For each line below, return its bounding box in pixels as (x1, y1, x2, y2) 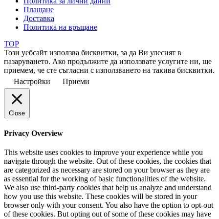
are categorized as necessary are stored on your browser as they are (4, 165, 210, 174)
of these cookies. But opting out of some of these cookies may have (4, 209, 211, 218)
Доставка (23, 14, 54, 23)
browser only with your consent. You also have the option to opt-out (4, 200, 213, 209)
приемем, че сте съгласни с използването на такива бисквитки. (4, 66, 215, 75)
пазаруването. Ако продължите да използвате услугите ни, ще (4, 57, 212, 66)
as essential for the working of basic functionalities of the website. (4, 174, 206, 183)
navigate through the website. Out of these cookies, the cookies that (4, 156, 211, 165)
